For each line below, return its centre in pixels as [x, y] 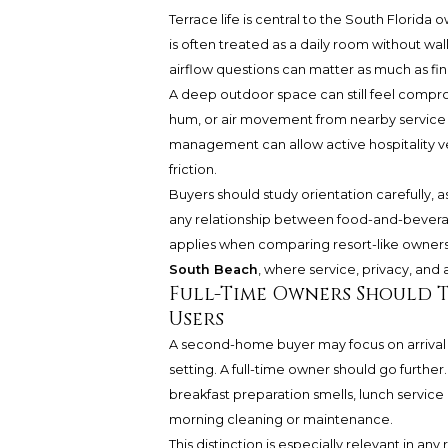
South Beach [213, 270]
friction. [192, 170]
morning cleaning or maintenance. [280, 420]
